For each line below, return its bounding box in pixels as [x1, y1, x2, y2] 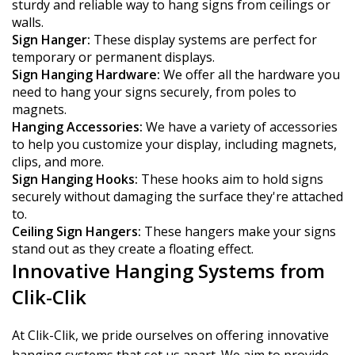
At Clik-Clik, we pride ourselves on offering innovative [12, 326, 329, 344]
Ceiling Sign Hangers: [12, 223, 141, 240]
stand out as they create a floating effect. [12, 240, 254, 258]
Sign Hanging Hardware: [12, 66, 160, 83]
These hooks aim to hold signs [138, 170, 323, 188]
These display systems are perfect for [90, 31, 317, 48]
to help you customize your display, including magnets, [12, 136, 337, 153]
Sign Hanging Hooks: [12, 170, 138, 188]
